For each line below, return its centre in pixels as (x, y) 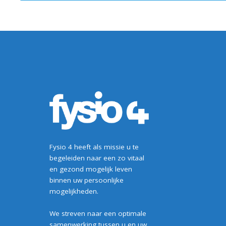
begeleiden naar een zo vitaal (97, 158)
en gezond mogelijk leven (91, 169)
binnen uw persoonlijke (86, 180)
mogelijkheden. (74, 191)
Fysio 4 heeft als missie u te (94, 147)
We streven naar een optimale (98, 213)
